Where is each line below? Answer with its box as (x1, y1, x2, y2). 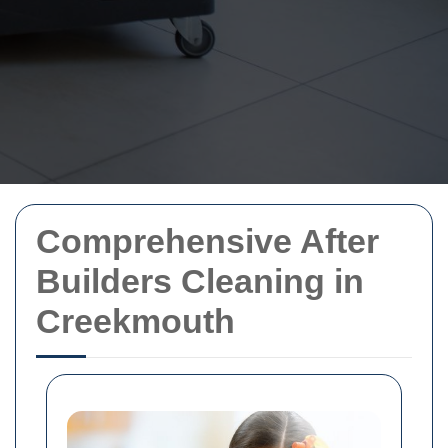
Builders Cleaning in (36, 262, 364, 300)
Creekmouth (36, 302, 235, 340)
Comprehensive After (36, 222, 379, 260)
